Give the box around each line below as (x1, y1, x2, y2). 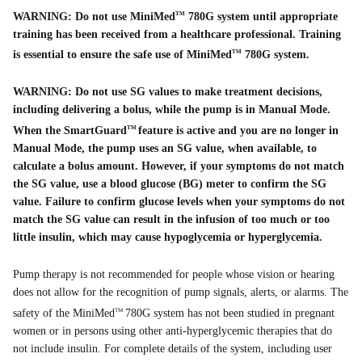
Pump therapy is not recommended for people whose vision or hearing (13, 268, 335, 281)
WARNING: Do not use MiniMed (13, 10, 175, 23)
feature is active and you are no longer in (138, 124, 339, 137)
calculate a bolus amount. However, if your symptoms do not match (13, 160, 344, 173)
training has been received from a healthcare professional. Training (13, 27, 341, 40)
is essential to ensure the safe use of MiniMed (13, 48, 232, 61)
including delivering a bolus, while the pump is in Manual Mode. (13, 103, 330, 116)
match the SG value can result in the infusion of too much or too (13, 213, 330, 226)
